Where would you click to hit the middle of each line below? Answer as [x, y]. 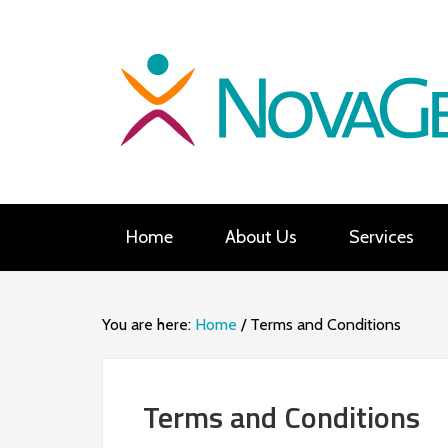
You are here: [148, 324]
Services [381, 237]
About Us [261, 237]
